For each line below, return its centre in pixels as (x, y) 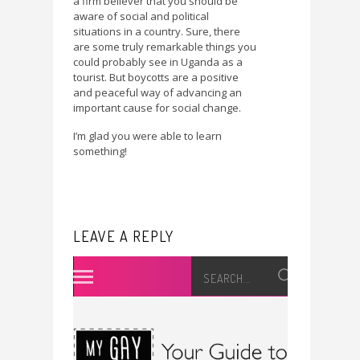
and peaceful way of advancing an (157, 93)
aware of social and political (141, 16)
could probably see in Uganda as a (158, 62)
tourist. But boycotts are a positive (156, 78)
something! (100, 151)
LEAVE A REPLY (123, 237)
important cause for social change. (157, 108)
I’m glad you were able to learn (147, 135)
